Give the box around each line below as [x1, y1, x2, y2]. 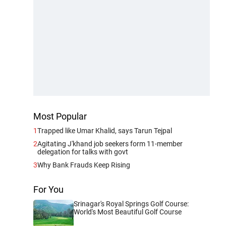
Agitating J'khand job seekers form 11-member [37, 140, 183, 148]
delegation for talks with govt [37, 148, 128, 156]
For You [33, 184, 64, 195]
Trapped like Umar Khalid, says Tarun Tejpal [37, 127, 172, 135]
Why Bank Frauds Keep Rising [37, 161, 130, 169]
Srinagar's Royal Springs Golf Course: [74, 200, 189, 208]
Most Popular [33, 111, 87, 122]
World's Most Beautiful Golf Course [74, 208, 182, 216]
